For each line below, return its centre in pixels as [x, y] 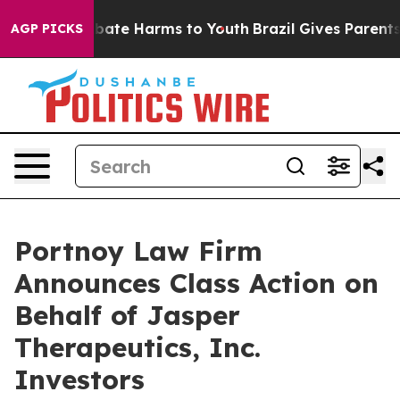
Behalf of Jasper [127, 315]
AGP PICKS [47, 29]
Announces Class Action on [196, 283]
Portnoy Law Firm [138, 251]
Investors [79, 379]
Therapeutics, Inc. [137, 347]
